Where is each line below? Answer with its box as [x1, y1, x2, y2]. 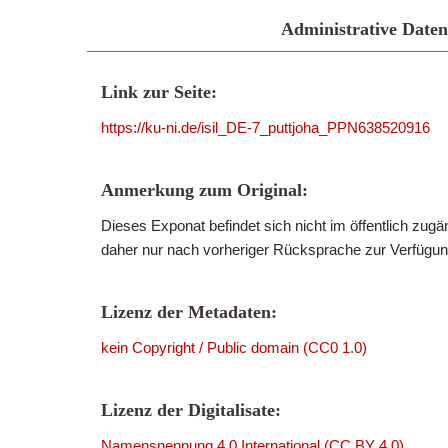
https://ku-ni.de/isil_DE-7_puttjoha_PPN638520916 [101, 119, 430, 136]
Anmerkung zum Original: [101, 180, 308, 200]
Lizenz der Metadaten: [101, 302, 277, 322]
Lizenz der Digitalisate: [101, 400, 281, 420]
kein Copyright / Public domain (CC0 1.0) [101, 339, 367, 356]
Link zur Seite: [101, 82, 217, 102]
